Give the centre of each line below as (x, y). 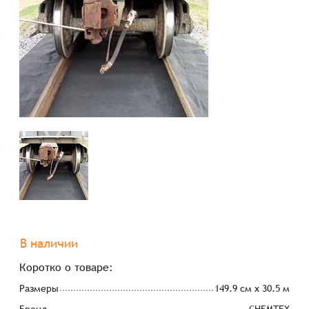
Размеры (39, 288)
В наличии (49, 243)
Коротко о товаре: (67, 267)
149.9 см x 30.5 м (252, 288)
